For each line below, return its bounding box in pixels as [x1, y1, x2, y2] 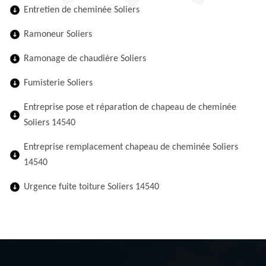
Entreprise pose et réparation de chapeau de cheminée [24, 103, 236, 112]
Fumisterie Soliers [24, 78, 93, 88]
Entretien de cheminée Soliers [24, 5, 140, 15]
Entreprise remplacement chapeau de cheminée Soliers [24, 142, 238, 152]
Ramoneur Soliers [24, 30, 92, 39]
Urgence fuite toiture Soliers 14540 [24, 182, 159, 192]
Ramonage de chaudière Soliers [24, 54, 146, 64]
